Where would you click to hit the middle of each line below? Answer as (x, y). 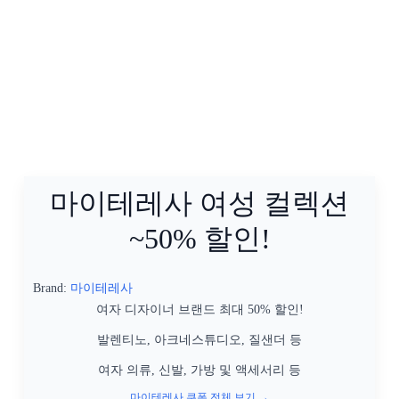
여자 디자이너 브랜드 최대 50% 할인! (199, 309)
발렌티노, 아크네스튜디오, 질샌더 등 (199, 340)
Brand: (49, 288)
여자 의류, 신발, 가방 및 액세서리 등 (199, 370)
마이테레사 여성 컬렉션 (199, 203)
